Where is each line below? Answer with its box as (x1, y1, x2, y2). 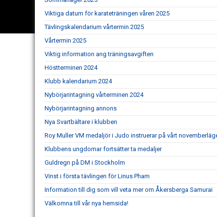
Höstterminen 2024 (45, 64, 97, 71)
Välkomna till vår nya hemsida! (45, 200, 128, 207)
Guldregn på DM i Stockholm (45, 159, 125, 166)
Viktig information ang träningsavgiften (45, 50, 154, 58)
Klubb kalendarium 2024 (45, 77, 112, 85)
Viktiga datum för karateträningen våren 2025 (45, 10, 170, 17)
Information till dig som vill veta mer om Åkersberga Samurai (45, 186, 213, 193)
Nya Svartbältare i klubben (45, 118, 117, 125)
